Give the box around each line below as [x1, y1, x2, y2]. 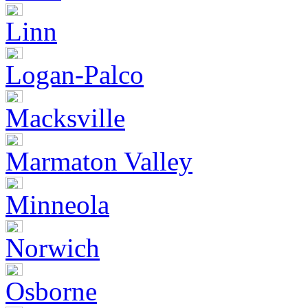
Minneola [5, 189, 109, 219]
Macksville [5, 102, 125, 133]
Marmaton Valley [5, 146, 192, 176]
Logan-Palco [5, 59, 144, 89]
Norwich [5, 232, 100, 263]
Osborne [5, 276, 97, 306]
